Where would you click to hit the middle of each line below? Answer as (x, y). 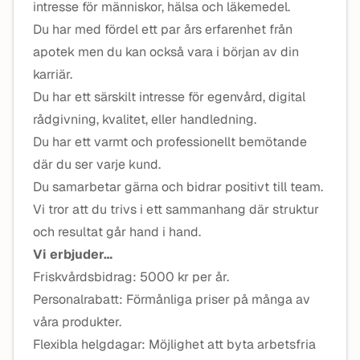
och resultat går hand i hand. (117, 232)
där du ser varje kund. (97, 164)
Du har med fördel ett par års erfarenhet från (163, 29)
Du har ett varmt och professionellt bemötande (170, 142)
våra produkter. (77, 322)
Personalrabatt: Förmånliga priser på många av (172, 299)
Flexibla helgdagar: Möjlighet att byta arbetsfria (174, 344)
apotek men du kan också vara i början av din (166, 52)
